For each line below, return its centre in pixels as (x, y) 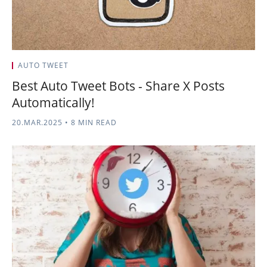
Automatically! (53, 103)
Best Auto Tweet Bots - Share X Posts (118, 86)
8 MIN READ (93, 122)
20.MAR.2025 (37, 122)
